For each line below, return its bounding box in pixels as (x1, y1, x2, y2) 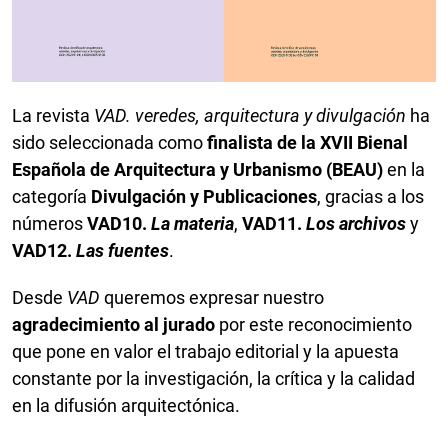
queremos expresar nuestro (100, 286, 324, 308)
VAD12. (12, 239, 76, 261)
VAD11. (242, 212, 306, 234)
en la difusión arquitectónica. (12, 394, 240, 416)
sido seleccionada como (12, 131, 207, 153)
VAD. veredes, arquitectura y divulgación (94, 104, 406, 126)
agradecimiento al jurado (12, 313, 215, 335)
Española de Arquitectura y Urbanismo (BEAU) (12, 158, 383, 180)
